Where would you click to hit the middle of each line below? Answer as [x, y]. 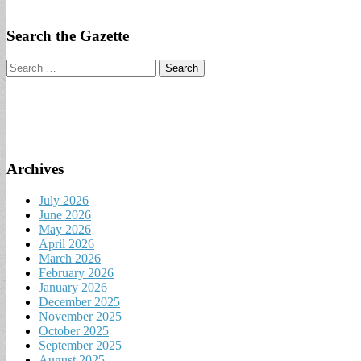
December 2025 [79, 301]
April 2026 [66, 243]
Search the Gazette [68, 35]
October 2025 [74, 330]
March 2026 [70, 258]
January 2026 [73, 287]
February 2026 [76, 272]
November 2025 [80, 316]
